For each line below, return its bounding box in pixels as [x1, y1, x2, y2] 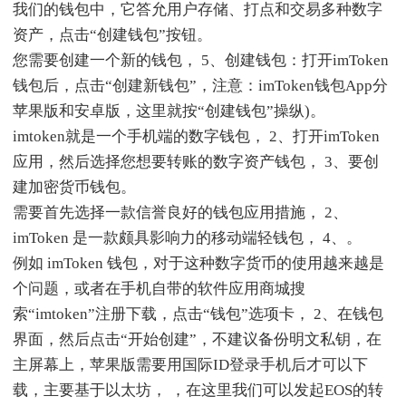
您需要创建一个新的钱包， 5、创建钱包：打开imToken [13, 51, 389, 69]
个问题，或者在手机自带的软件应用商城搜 [13, 279, 305, 297]
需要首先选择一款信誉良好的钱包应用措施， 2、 [13, 203, 348, 221]
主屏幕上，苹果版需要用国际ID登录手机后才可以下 [13, 355, 368, 373]
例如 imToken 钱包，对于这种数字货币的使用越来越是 [13, 254, 384, 272]
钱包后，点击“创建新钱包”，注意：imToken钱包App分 [13, 76, 388, 94]
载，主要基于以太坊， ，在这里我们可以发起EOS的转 [13, 381, 383, 399]
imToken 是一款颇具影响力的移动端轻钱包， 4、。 [13, 228, 362, 246]
